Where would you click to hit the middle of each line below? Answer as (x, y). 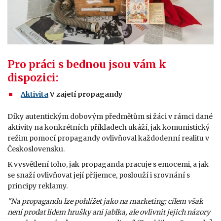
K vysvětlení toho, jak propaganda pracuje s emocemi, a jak (108, 164)
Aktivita (35, 94)
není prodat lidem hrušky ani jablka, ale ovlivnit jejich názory (109, 212)
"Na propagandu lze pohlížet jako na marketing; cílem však (105, 201)
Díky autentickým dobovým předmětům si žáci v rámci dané (110, 116)
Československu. (37, 149)
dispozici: (33, 77)
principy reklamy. (38, 186)
